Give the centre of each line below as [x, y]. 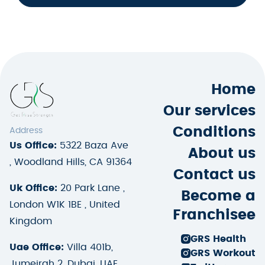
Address [26, 131]
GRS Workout [223, 253]
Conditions [214, 133]
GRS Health [218, 239]
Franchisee [214, 216]
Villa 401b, [88, 248]
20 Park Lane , [91, 188]
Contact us [214, 175]
